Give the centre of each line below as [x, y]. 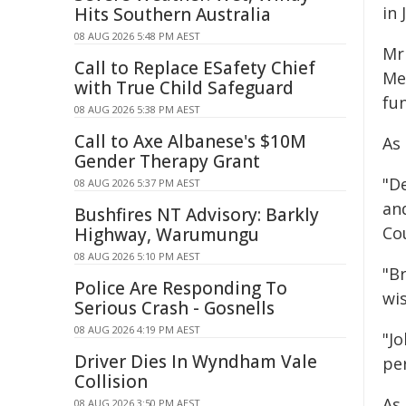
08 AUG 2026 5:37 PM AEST [137, 183]
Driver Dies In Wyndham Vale [196, 362]
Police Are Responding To [181, 288]
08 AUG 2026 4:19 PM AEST [137, 329]
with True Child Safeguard [184, 88]
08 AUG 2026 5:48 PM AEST [137, 36]
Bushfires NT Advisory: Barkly [197, 215]
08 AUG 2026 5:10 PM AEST [137, 256]
